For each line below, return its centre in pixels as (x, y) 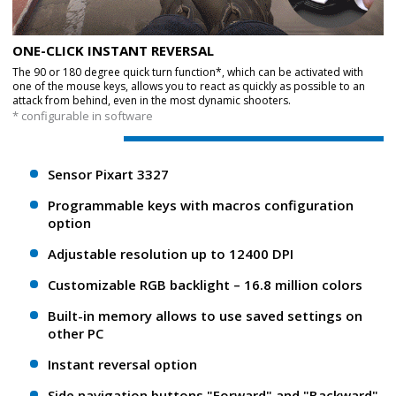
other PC (76, 333)
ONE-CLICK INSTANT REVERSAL (113, 50)
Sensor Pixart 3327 (108, 174)
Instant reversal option (122, 364)
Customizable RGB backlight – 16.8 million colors (205, 285)
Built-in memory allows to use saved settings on (205, 316)
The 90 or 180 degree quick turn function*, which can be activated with (188, 72)
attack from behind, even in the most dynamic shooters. (152, 100)
